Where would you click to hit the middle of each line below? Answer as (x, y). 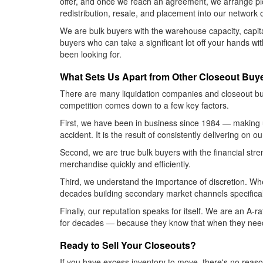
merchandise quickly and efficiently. (125, 164)
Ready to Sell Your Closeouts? (128, 245)
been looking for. (91, 54)
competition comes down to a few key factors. (144, 105)
